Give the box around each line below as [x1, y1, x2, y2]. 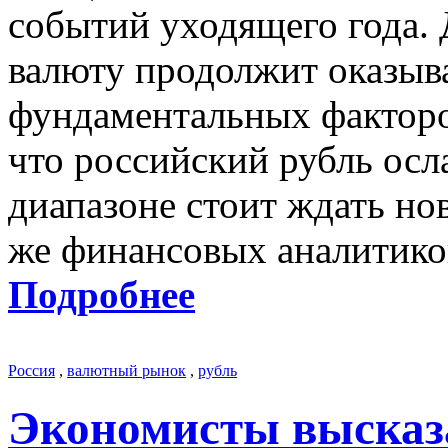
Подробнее [8, 272, 195, 316]
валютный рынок [67, 361, 186, 379]
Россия [8, 361, 55, 379]
